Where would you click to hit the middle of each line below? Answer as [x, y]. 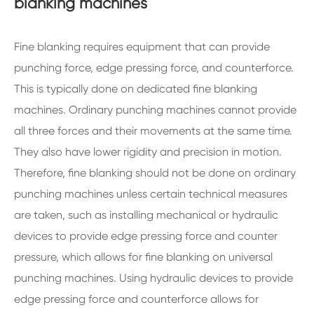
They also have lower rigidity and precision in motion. [148, 152]
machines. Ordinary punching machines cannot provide [155, 110]
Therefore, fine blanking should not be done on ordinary [155, 173]
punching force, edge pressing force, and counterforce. [154, 68]
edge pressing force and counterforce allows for [136, 299]
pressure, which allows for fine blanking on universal [143, 257]
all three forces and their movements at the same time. [153, 131]
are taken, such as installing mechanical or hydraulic [146, 215]
